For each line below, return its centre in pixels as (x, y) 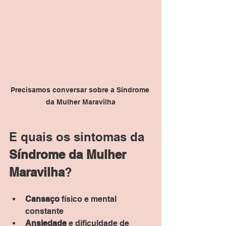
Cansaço (42, 199)
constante (44, 211)
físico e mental (89, 199)
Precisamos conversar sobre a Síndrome (81, 90)
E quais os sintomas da (78, 137)
